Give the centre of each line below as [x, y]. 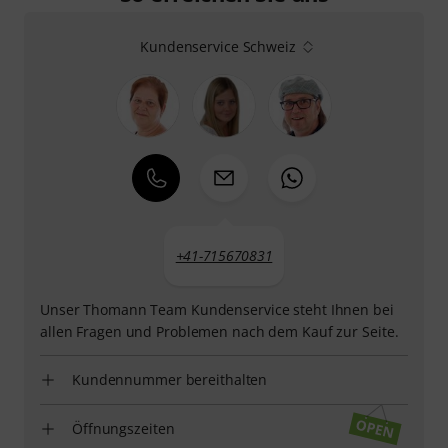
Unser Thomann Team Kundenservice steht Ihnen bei [217, 309]
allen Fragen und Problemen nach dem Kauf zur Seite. [219, 331]
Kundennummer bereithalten [170, 379]
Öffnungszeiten [123, 428]
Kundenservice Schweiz [218, 46]
